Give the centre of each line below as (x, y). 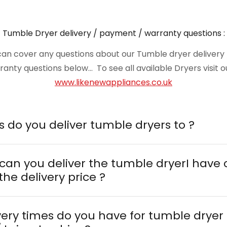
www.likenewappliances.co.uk (113, 82)
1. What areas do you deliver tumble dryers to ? (101, 125)
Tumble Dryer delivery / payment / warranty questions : (113, 33)
